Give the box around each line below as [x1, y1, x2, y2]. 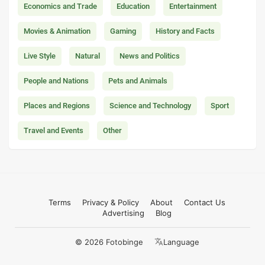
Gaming [110, 26, 136, 35]
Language [163, 237, 199, 247]
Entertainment [169, 1, 216, 11]
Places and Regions [24, 101, 90, 110]
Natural [75, 51, 100, 60]
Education [117, 1, 150, 11]
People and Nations [24, 76, 89, 85]
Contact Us [184, 197, 225, 207]
